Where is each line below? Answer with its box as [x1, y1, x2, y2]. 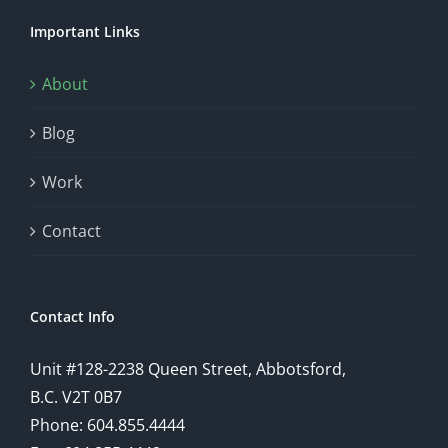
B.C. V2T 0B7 [30, 385, 122, 408]
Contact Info [30, 306, 115, 326]
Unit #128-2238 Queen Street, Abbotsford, [30, 357, 346, 380]
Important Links [30, 21, 140, 41]
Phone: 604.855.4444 [30, 413, 185, 436]
